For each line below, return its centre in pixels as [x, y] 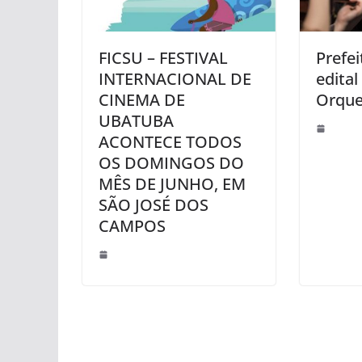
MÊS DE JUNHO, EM [172, 183]
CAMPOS [132, 225]
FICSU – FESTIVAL [163, 57]
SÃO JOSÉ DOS [154, 204]
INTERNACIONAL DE [175, 78]
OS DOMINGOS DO [171, 162]
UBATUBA [136, 120]
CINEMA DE [142, 99]
